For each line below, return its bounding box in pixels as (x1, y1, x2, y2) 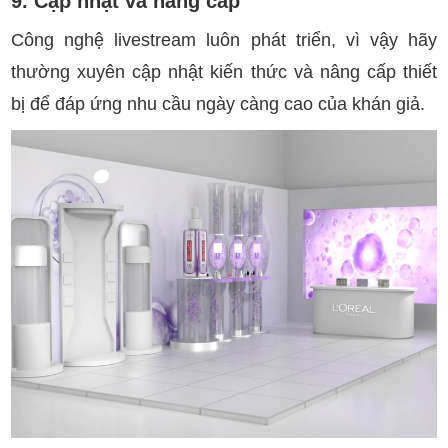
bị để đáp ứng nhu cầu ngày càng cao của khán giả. (11, 94, 426, 115)
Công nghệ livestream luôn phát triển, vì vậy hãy (11, 30, 437, 51)
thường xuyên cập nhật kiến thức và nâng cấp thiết (11, 62, 437, 83)
